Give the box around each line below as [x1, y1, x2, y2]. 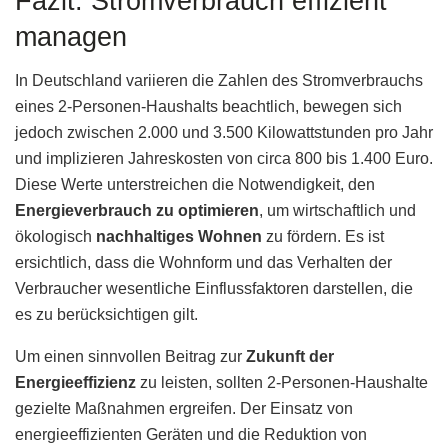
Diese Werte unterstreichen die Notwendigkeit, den [15, 176, 375, 194]
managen [15, 20, 127, 52]
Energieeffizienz [15, 374, 136, 392]
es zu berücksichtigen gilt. [15, 306, 198, 324]
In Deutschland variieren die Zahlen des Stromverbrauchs [15, 72, 423, 90]
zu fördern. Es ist [262, 228, 384, 246]
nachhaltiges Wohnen [96, 228, 262, 246]
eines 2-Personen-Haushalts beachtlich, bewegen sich [15, 98, 402, 116]
